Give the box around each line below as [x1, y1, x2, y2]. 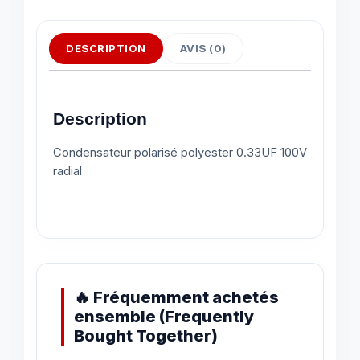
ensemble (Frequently [74, 307, 254, 327]
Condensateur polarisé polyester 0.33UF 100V [53, 145, 307, 160]
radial [53, 163, 82, 178]
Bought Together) [74, 326, 218, 346]
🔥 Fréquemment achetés [74, 288, 279, 308]
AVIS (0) [179, 42, 227, 55]
